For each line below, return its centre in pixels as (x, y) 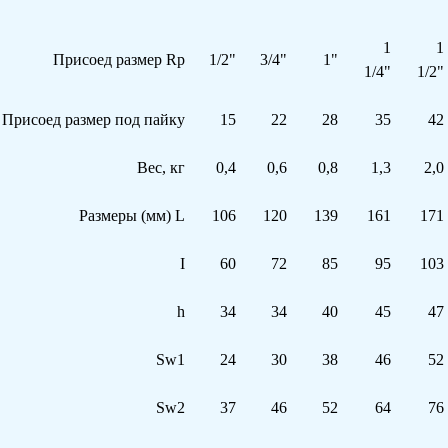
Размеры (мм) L (132, 215)
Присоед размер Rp (119, 59)
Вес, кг (161, 167)
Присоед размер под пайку (93, 119)
